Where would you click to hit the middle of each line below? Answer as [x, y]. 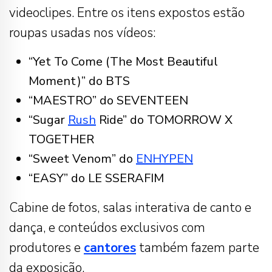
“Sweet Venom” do [82, 158]
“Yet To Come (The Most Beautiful [123, 61]
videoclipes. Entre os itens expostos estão [127, 12]
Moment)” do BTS [79, 81]
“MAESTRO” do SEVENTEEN [108, 100]
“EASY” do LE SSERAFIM [96, 178]
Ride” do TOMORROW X [164, 120]
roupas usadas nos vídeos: [82, 32]
